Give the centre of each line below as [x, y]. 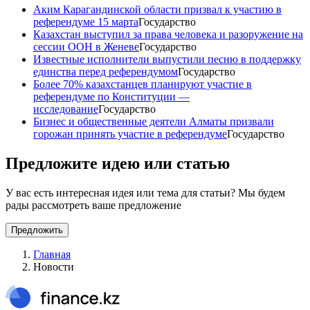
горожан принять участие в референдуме [130, 134]
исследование [66, 109]
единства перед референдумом [106, 71]
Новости [54, 266]
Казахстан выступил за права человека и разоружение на [168, 34]
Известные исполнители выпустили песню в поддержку [167, 59]
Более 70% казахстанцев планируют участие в [143, 84]
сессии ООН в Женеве [86, 46]
